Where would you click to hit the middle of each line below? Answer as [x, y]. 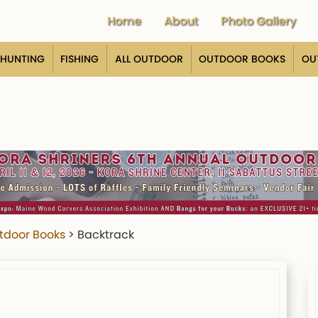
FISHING [80, 59]
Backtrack [106, 235]
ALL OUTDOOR [149, 59]
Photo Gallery [258, 21]
